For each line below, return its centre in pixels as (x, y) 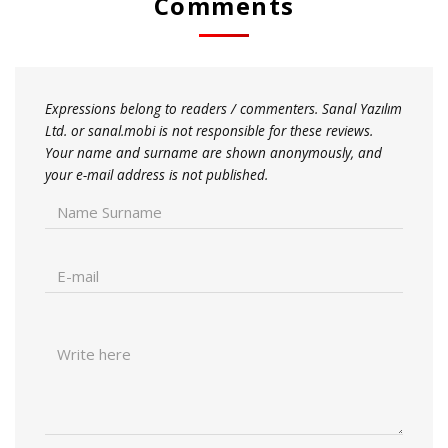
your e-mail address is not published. (156, 174)
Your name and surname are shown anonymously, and (213, 152)
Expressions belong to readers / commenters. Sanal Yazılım (223, 108)
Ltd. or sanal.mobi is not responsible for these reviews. (209, 130)
